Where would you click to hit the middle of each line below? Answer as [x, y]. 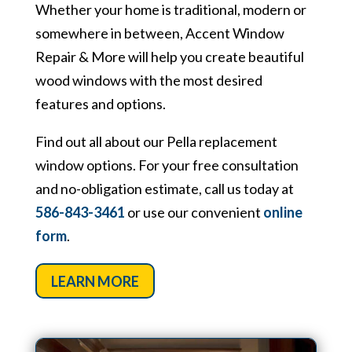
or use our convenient [194, 213]
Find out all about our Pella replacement [156, 142]
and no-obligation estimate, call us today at [164, 189]
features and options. [100, 104]
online [282, 213]
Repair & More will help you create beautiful [169, 57]
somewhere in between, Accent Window [159, 33]
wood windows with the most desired [148, 81]
